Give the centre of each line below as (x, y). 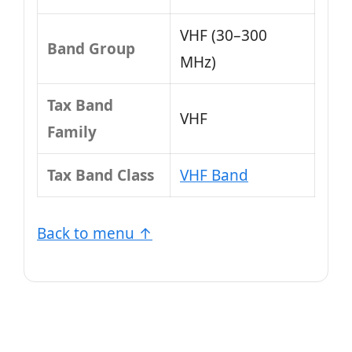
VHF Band (214, 175)
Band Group (91, 49)
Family (72, 132)
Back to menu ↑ (95, 233)
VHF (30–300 (224, 35)
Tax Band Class (101, 175)
